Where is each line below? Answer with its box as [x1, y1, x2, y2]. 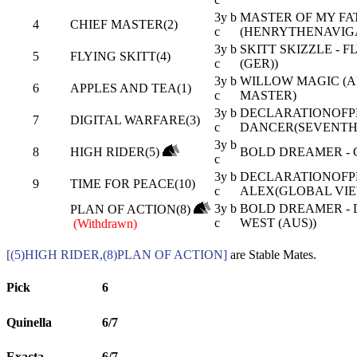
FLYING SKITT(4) [70, 49, 171, 64]
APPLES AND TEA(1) [70, 81, 191, 96]
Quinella [6, 315, 52, 329]
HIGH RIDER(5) [70, 145, 159, 159]
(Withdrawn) [73, 217, 137, 231]
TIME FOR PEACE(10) [70, 177, 195, 191]
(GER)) [240, 57, 278, 71]
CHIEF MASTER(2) [70, 18, 178, 32]
